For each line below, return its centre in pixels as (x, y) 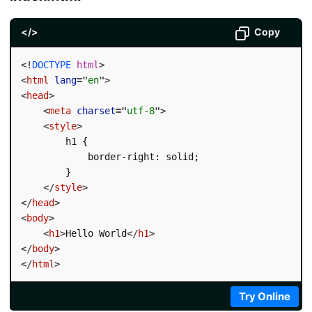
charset (96, 111)
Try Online (265, 297)
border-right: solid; (110, 157)
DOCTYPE (51, 65)
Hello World (96, 234)
